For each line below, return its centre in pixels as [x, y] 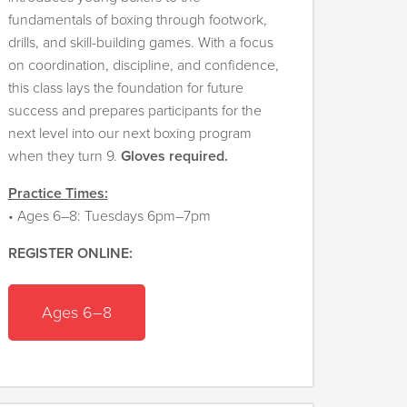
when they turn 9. [64, 157]
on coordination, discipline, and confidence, [143, 66]
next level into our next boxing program [129, 134]
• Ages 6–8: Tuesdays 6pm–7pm [109, 217]
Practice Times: [58, 194]
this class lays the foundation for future [125, 89]
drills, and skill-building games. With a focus [140, 43]
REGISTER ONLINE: [70, 254]
